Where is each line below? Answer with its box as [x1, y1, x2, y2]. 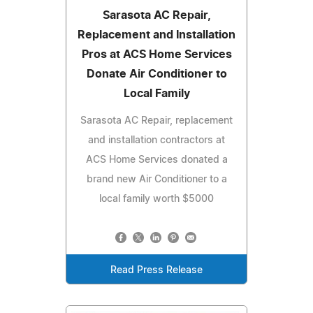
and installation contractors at [88, 136, 225, 146]
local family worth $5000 [99, 194, 214, 205]
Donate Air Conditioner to [86, 68, 227, 80]
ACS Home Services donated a [85, 155, 228, 166]
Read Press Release [110, 265, 203, 276]
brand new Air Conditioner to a [86, 175, 227, 185]
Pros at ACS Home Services [81, 49, 232, 61]
